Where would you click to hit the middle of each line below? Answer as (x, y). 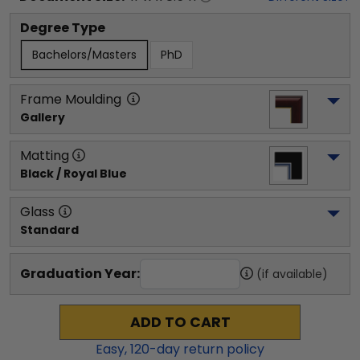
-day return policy (207, 349)
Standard (49, 229)
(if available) (292, 274)
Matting (45, 155)
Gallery (43, 117)
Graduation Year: (80, 273)
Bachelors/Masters (84, 54)
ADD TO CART (180, 322)
